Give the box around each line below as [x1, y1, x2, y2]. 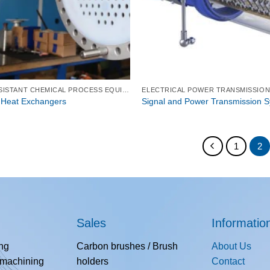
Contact [212, 256, 245, 267]
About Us [212, 241, 251, 252]
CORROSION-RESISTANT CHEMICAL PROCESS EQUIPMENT [122, 86, 129, 94]
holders [77, 256, 108, 267]
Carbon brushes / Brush [77, 241, 178, 252]
